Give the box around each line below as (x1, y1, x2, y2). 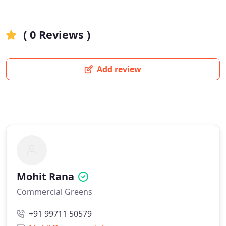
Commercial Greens (17, 186, 92, 198)
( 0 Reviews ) (20, 27, 90, 42)
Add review (95, 63, 141, 75)
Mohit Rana (17, 169, 74, 184)
